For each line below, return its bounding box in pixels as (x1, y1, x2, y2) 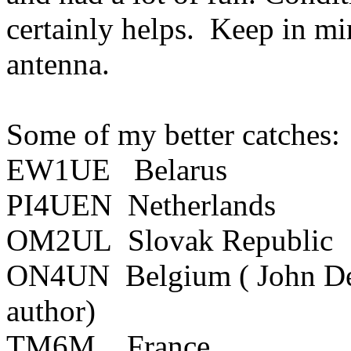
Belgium (125, 259, 231, 292)
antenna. (6, 47, 110, 81)
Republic (222, 223, 333, 257)
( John (231, 259, 324, 292)
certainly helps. (6, 12, 194, 45)
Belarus (134, 153, 227, 186)
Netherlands (128, 188, 276, 222)
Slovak (128, 223, 214, 257)
